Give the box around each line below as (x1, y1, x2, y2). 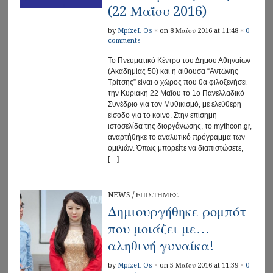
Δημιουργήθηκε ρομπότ (107, 204, 246, 219)
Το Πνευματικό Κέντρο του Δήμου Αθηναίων (107, 55, 250, 65)
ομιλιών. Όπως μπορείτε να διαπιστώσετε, (107, 143, 243, 152)
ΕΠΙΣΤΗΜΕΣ (135, 190, 179, 199)
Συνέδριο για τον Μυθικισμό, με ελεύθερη (107, 99, 241, 108)
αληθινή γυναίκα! (107, 238, 214, 253)
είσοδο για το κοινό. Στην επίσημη (107, 110, 217, 119)
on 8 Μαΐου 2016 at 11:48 (159, 26, 238, 35)
